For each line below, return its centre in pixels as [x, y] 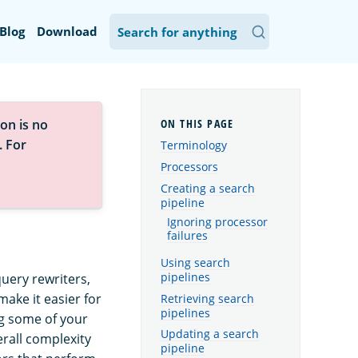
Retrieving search [207, 298]
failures [187, 235]
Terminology [194, 145]
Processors [189, 166]
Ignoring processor [217, 222]
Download [67, 31]
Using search [195, 262]
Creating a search [208, 188]
